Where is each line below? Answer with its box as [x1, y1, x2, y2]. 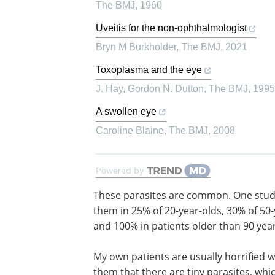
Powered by [96, 165, 144, 176]
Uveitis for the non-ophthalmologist [96, 22, 247, 33]
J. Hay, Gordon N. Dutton [96, 83, 204, 94]
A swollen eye [96, 106, 157, 117]
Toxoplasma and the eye [96, 64, 202, 75]
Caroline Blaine [96, 125, 164, 136]
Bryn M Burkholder [96, 41, 176, 52]
